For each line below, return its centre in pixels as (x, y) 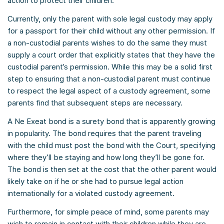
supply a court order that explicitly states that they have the (111, 55)
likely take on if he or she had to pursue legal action (95, 181)
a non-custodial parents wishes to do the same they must (107, 43)
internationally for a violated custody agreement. (91, 193)
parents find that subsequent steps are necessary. (95, 103)
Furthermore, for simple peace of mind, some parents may (108, 212)
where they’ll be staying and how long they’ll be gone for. (106, 157)
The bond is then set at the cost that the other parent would (112, 169)
